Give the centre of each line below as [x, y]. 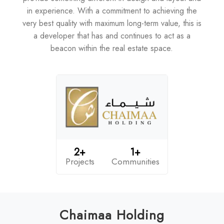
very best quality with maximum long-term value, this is [112, 23]
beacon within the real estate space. [112, 48]
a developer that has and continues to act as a [112, 35]
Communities [135, 161]
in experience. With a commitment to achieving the [112, 10]
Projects [80, 161]
